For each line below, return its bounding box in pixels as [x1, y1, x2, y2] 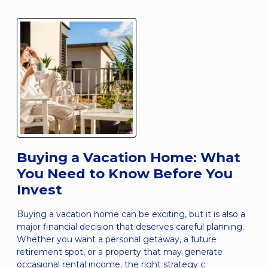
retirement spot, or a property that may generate [17, 246, 223, 257]
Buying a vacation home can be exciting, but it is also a [17, 208, 245, 220]
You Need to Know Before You [17, 165, 233, 182]
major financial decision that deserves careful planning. [17, 221, 244, 232]
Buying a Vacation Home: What [17, 148, 240, 166]
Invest [17, 181, 62, 198]
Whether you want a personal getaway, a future [17, 233, 217, 245]
